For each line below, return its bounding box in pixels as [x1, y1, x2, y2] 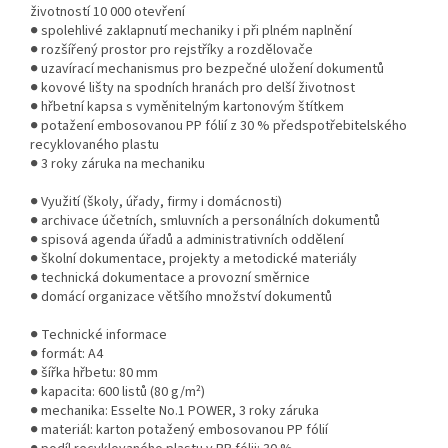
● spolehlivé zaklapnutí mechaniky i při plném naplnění [30, 20, 352, 41]
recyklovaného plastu [30, 134, 159, 155]
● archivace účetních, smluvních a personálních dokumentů [30, 210, 380, 231]
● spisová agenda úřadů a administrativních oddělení [30, 229, 344, 250]
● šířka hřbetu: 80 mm [30, 362, 158, 383]
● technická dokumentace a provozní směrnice [30, 267, 310, 288]
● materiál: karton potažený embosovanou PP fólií [30, 419, 328, 440]
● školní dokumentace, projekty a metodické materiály [30, 248, 357, 269]
